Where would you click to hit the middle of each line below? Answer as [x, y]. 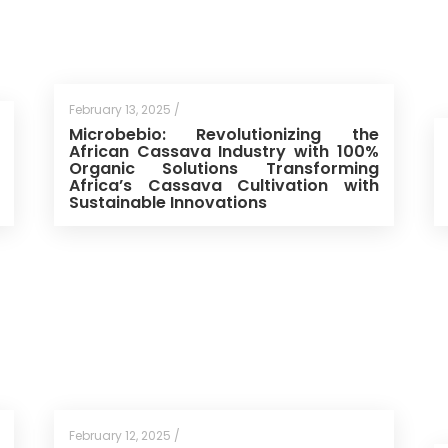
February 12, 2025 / [124, 436]
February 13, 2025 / [124, 109]
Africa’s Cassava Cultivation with [223, 185]
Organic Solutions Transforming [223, 168]
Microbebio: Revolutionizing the [223, 134]
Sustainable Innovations [167, 202]
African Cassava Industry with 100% [223, 151]
